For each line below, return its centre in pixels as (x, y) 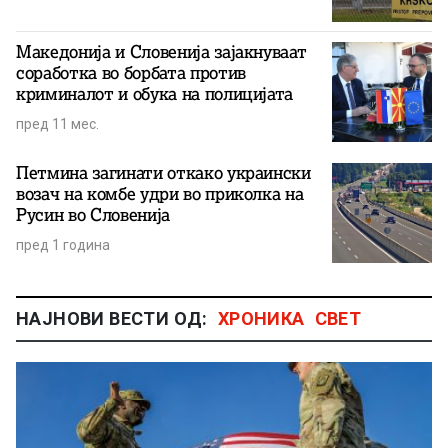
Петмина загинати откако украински (163, 172)
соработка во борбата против (131, 72)
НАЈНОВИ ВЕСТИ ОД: (112, 318)
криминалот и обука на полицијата (155, 93)
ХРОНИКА (261, 318)
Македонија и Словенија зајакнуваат (161, 51)
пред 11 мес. (57, 123)
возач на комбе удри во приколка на (160, 193)
